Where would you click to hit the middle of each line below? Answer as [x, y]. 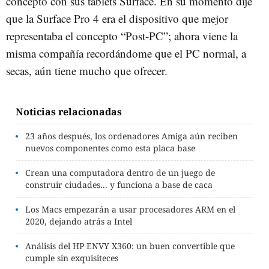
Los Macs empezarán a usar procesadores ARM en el [130, 209]
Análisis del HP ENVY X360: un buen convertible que [130, 246]
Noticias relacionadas [69, 111]
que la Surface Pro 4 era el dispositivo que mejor [117, 18]
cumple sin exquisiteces [72, 258]
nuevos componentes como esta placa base [110, 148]
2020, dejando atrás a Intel [79, 221]
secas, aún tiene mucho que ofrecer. [87, 70]
